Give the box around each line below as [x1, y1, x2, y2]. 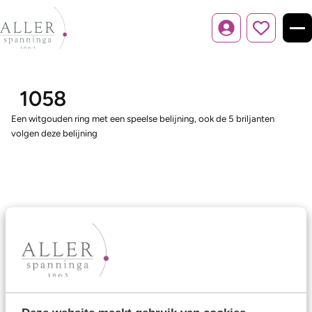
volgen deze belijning [11, 127, 97, 139]
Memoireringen [11, 286, 87, 299]
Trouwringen [11, 266, 73, 279]
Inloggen [225, 29, 262, 40]
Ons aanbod [11, 235, 77, 250]
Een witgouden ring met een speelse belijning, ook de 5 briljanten [11, 113, 274, 124]
